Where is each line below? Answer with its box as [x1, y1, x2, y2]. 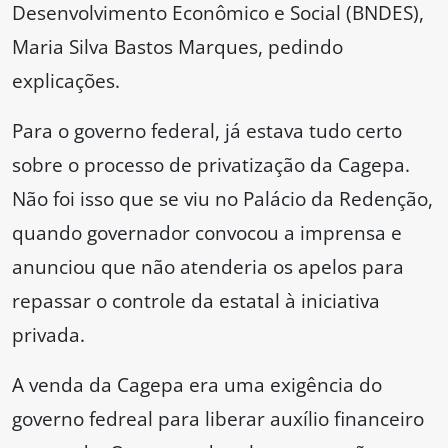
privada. [12, 321, 85, 349]
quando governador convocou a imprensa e [12, 219, 402, 247]
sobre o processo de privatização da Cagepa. [12, 151, 410, 179]
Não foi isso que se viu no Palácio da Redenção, [12, 185, 433, 213]
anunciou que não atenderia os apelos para [12, 253, 404, 281]
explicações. [12, 67, 120, 95]
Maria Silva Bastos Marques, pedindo [12, 33, 343, 61]
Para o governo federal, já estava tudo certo [12, 117, 402, 145]
